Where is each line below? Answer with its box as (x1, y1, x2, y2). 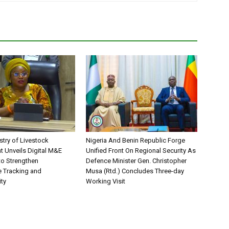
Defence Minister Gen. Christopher (86, 157, 187, 165)
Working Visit (86, 177, 125, 186)
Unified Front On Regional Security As (86, 147, 196, 155)
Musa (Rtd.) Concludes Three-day (86, 167, 184, 175)
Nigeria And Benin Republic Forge (86, 136, 185, 145)
